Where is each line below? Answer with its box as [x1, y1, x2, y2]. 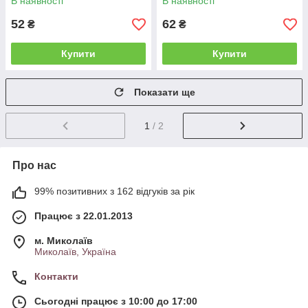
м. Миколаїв [34, 234, 93, 246]
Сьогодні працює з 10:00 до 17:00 [34, 295, 197, 307]
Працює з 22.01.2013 [34, 210, 133, 221]
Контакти [34, 270, 78, 282]
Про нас [12, 159, 56, 171]
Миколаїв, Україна [34, 245, 116, 257]
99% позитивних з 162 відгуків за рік [34, 185, 195, 197]
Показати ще [134, 87, 195, 98]
